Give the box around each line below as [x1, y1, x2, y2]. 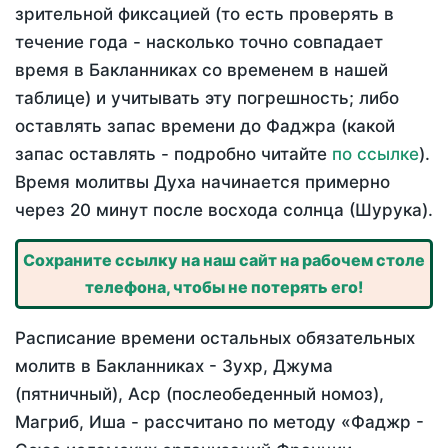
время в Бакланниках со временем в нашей [15, 60, 388, 81]
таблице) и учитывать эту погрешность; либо [15, 88, 399, 109]
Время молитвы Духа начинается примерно [15, 172, 390, 193]
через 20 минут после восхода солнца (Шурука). [15, 200, 433, 221]
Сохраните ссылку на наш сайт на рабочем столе [23, 250, 425, 271]
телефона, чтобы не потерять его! [85, 277, 363, 298]
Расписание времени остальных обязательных [15, 328, 415, 349]
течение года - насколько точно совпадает [15, 32, 383, 53]
